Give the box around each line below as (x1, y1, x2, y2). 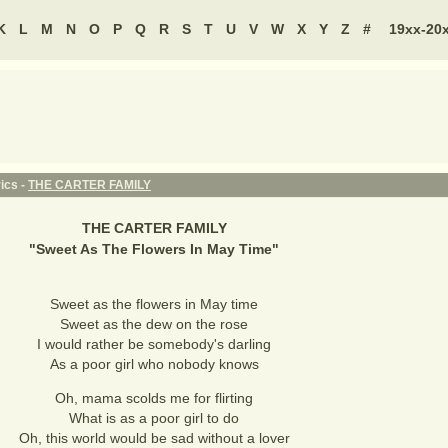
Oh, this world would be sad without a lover (18, 430, 290, 446)
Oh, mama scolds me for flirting (55, 390, 253, 406)
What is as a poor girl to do (69, 410, 239, 426)
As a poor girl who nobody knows (49, 356, 259, 372)
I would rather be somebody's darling (37, 336, 271, 352)
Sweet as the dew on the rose (60, 316, 248, 332)
